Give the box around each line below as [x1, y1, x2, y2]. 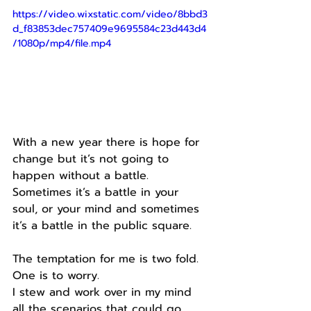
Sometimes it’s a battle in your [12, 184, 183, 201]
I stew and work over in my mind [12, 284, 196, 301]
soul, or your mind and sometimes [12, 201, 203, 218]
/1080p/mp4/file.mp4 [12, 35, 111, 51]
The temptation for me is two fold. [12, 251, 199, 268]
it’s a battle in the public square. [12, 217, 192, 235]
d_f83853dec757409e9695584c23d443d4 [12, 21, 206, 36]
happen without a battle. [12, 167, 149, 185]
